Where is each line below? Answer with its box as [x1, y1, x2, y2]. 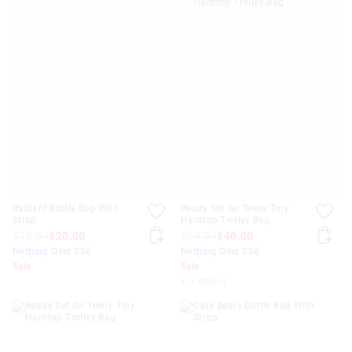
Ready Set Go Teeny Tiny [181, 203, 289, 214]
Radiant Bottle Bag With [13, 203, 119, 214]
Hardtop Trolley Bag [181, 214, 270, 226]
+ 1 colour [181, 276, 226, 288]
